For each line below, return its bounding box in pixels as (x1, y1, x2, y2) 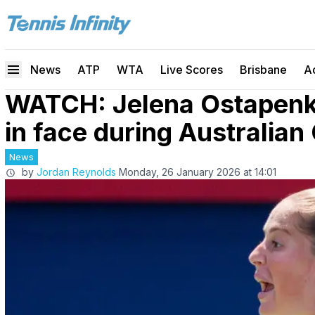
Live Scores (160, 63, 223, 77)
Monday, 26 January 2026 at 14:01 (119, 166, 276, 178)
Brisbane (240, 63, 287, 77)
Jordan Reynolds (37, 166, 116, 178)
